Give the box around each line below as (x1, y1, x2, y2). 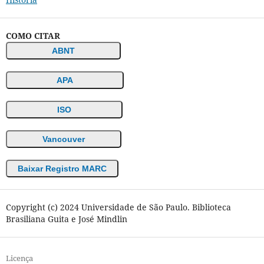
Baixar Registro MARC (17, 164, 107, 174)
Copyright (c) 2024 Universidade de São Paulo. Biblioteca (5, 202, 231, 213)
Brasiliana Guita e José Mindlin (5, 213, 127, 225)
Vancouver (42, 134, 85, 144)
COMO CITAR (5, 30, 60, 42)
